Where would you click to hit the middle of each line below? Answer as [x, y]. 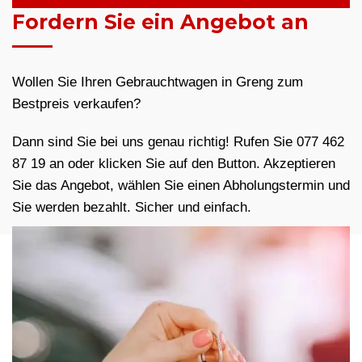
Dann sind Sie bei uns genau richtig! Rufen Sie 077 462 [178, 142]
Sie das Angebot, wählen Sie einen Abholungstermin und [181, 186]
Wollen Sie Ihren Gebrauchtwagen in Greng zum [158, 82]
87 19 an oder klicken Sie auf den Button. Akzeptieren [174, 164]
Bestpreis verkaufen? [76, 104]
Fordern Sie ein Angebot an [160, 22]
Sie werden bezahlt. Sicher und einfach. [132, 208]
